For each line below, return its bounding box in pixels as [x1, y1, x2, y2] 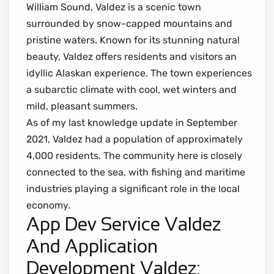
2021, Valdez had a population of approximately [26, 133, 243, 145]
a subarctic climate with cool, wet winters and [26, 83, 237, 95]
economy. [26, 199, 70, 211]
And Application [26, 235, 158, 256]
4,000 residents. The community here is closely [26, 149, 242, 161]
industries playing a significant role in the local [26, 182, 240, 194]
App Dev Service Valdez [26, 213, 221, 234]
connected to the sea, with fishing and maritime [26, 166, 245, 178]
